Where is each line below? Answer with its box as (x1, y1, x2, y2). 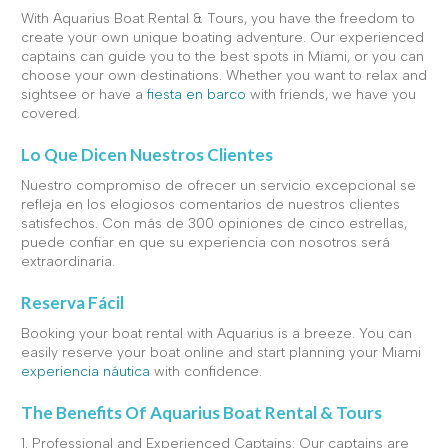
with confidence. (150, 362, 262, 380)
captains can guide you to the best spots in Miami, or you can (21, 47, 424, 65)
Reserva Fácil (21, 291, 124, 313)
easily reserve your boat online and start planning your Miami (21, 343, 421, 361)
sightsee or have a (21, 85, 147, 103)
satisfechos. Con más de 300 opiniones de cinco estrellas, (21, 214, 407, 232)
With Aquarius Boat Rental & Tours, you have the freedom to (21, 9, 415, 27)
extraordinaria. (21, 252, 115, 270)
